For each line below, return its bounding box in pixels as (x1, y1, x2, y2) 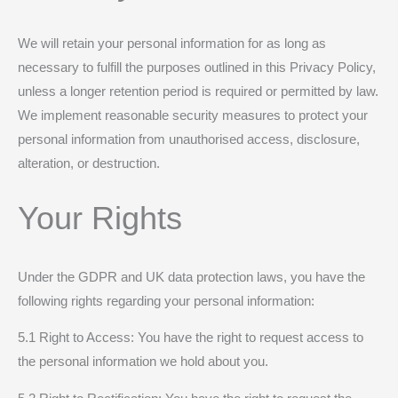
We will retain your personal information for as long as (18, 36, 326, 51)
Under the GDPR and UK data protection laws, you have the (18, 269, 365, 284)
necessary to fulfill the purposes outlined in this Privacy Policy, (18, 60, 376, 75)
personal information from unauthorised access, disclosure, (18, 131, 360, 147)
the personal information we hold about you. (18, 354, 268, 370)
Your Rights (18, 199, 182, 236)
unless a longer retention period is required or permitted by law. (18, 84, 378, 99)
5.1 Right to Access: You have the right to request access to (18, 330, 363, 346)
